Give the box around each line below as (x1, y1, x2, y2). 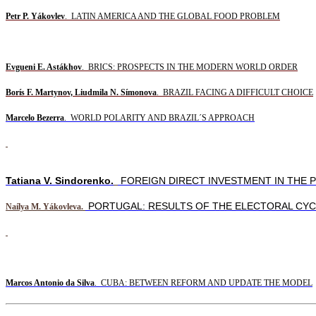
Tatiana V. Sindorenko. (6, 174, 114, 186)
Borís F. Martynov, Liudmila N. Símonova (6, 87, 157, 97)
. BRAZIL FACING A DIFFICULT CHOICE (157, 87, 313, 97)
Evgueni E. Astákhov (6, 61, 82, 72)
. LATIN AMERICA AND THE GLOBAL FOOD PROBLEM (65, 11, 280, 21)
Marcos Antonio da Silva (6, 277, 95, 288)
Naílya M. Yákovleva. (6, 201, 85, 212)
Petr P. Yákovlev (6, 11, 65, 21)
